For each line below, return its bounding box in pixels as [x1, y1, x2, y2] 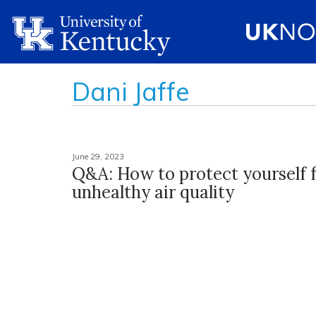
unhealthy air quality [72, 181, 234, 203]
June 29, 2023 [72, 152, 124, 162]
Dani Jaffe [72, 75, 190, 107]
